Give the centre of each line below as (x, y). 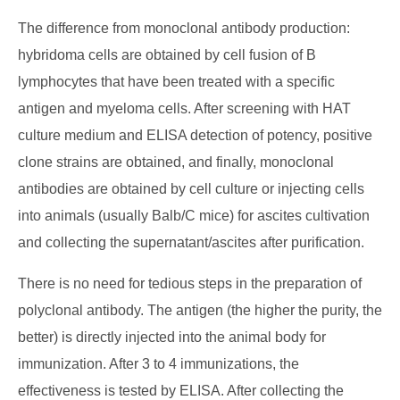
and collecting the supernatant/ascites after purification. (191, 242)
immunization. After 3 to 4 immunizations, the (158, 364)
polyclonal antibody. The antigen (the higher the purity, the (200, 310)
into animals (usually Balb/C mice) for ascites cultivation (194, 216)
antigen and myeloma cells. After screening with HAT (184, 108)
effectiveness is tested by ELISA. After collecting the (181, 391)
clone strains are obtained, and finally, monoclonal (176, 162)
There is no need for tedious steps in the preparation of (190, 283)
